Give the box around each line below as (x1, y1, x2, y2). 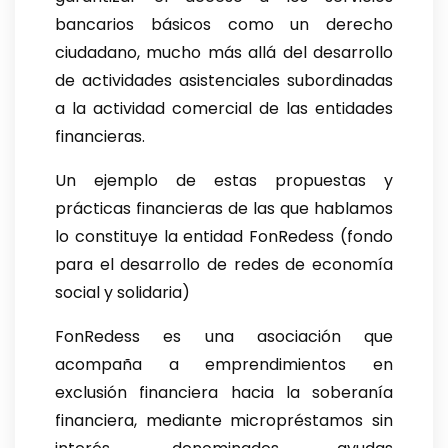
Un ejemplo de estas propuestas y (55, 169, 393, 193)
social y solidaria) (55, 281, 190, 305)
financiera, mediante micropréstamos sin (55, 409, 393, 433)
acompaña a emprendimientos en (55, 353, 393, 377)
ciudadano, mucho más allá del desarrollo (55, 41, 393, 65)
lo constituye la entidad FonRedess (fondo (55, 225, 393, 249)
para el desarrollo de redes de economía (55, 253, 393, 277)
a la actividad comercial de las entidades (55, 97, 393, 121)
